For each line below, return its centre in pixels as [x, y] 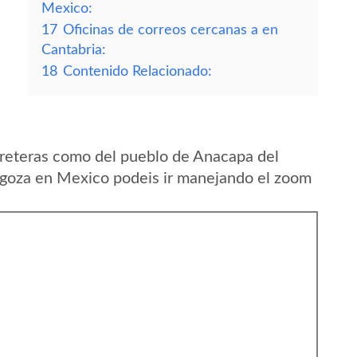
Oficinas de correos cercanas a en [171, 30]
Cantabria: [74, 50]
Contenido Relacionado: [137, 71]
